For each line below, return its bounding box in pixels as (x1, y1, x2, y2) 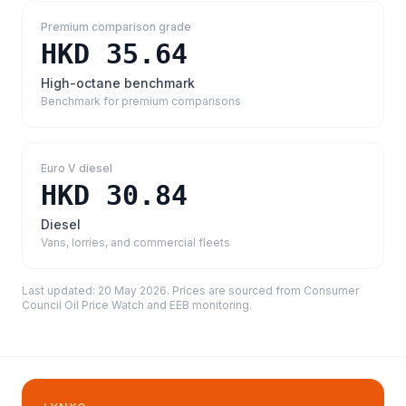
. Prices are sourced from (167, 284, 304, 297)
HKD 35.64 (41, 38, 188, 70)
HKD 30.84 (41, 179, 188, 211)
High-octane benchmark (41, 75, 195, 91)
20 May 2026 (98, 284, 167, 297)
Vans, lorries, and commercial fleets (41, 236, 230, 249)
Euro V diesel (41, 161, 112, 175)
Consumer (304, 284, 359, 297)
